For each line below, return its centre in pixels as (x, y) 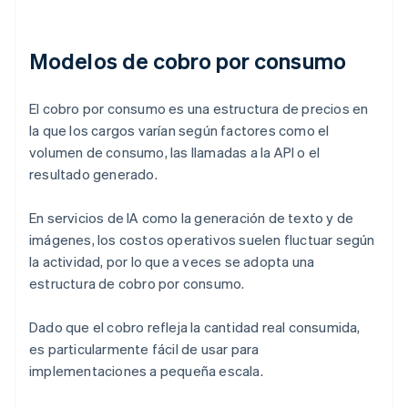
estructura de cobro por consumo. (137, 284)
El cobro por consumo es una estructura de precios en (199, 109)
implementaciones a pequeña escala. (146, 371)
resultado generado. (93, 174)
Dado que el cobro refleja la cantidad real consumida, (195, 327)
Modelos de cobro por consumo (188, 61)
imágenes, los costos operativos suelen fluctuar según (202, 240)
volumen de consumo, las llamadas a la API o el (175, 153)
